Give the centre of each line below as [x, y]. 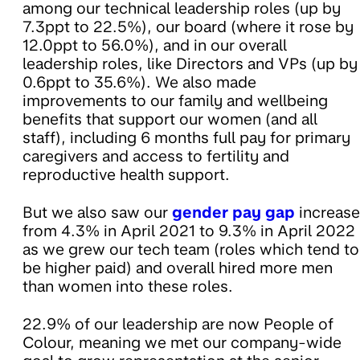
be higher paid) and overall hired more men [178, 268]
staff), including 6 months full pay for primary [186, 138]
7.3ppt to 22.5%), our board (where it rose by [188, 27]
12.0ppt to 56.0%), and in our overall [155, 46]
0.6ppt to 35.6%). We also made [139, 83]
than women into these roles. [128, 287]
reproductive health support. [126, 175]
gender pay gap [233, 213]
